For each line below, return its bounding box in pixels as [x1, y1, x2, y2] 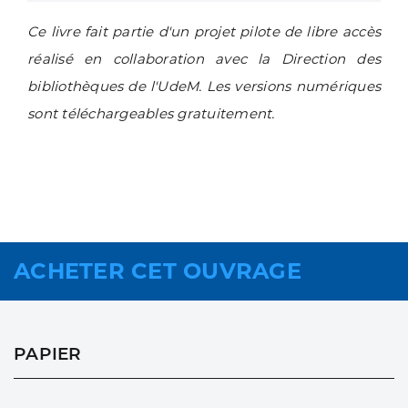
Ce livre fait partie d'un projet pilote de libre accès [27, 23, 381, 41]
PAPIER [14, 343, 82, 365]
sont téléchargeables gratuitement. [27, 105, 275, 123]
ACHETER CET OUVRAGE [14, 258, 301, 285]
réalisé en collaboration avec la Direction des [27, 50, 381, 68]
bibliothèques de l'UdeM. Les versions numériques [27, 77, 381, 96]
